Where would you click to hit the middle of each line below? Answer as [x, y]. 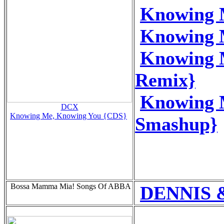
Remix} [165, 80]
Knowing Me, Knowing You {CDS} [68, 115]
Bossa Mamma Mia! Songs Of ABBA [69, 186]
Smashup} [176, 124]
